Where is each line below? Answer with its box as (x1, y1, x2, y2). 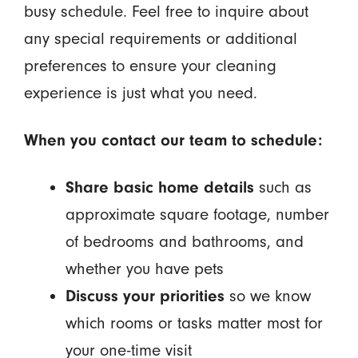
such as (253, 177, 312, 197)
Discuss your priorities (65, 286, 225, 305)
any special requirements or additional (23, 30, 297, 49)
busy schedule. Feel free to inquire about (23, 2, 308, 22)
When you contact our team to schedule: (23, 131, 322, 149)
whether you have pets (65, 259, 224, 278)
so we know (224, 286, 311, 305)
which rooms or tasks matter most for (65, 313, 323, 332)
